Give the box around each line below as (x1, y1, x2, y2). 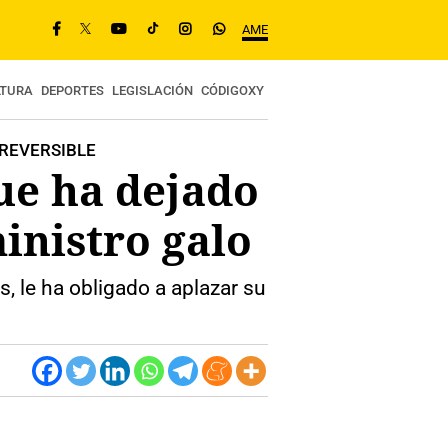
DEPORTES (41, 83, 104, 98)
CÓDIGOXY (201, 83, 264, 98)
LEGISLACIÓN (112, 83, 193, 98)
